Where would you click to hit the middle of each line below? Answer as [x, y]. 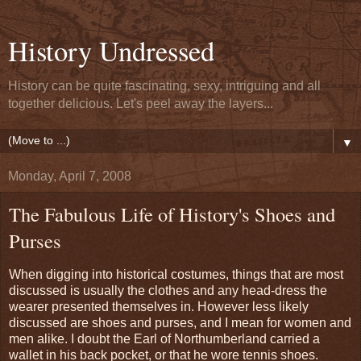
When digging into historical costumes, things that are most [176, 274]
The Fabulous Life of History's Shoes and [172, 214]
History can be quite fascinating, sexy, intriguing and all [164, 86]
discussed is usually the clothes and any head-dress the [168, 290]
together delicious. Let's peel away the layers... [141, 104]
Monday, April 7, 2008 [70, 176]
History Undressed [111, 51]
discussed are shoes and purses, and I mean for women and [180, 322]
